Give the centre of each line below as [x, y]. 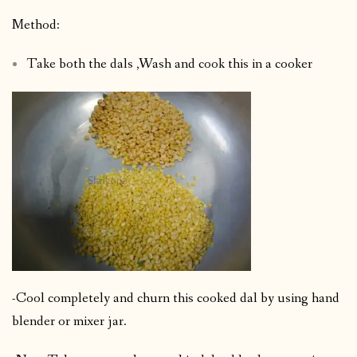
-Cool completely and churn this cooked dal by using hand [176, 299]
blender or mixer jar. [69, 322]
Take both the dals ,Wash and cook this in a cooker [169, 65]
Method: [36, 25]
